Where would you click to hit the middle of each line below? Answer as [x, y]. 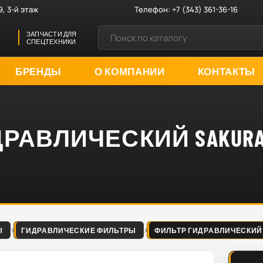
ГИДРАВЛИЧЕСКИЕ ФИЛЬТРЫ [79, 230]
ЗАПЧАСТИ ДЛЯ [52, 34]
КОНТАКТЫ [226, 71]
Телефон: [154, 9]
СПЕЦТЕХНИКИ [51, 41]
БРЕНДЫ [38, 71]
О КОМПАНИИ [129, 71]
